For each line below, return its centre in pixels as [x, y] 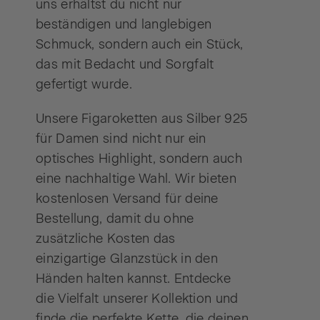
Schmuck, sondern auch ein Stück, [140, 44]
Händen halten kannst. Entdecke [134, 278]
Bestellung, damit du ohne [115, 218]
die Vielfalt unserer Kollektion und [137, 298]
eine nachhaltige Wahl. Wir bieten [136, 178]
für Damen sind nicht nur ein [121, 138]
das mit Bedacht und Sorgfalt [125, 64]
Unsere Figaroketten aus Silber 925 [142, 118]
